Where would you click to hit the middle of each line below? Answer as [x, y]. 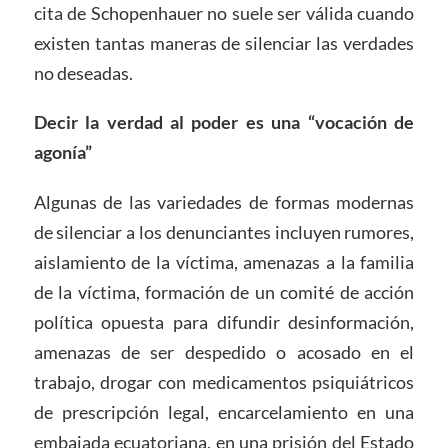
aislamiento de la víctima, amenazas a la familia [224, 262]
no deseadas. [83, 72]
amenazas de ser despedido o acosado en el [224, 352]
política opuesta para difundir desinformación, [224, 322]
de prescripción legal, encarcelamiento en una [224, 412]
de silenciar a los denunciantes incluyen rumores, [224, 232]
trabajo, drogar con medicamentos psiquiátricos [224, 382]
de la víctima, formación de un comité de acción [224, 292]
